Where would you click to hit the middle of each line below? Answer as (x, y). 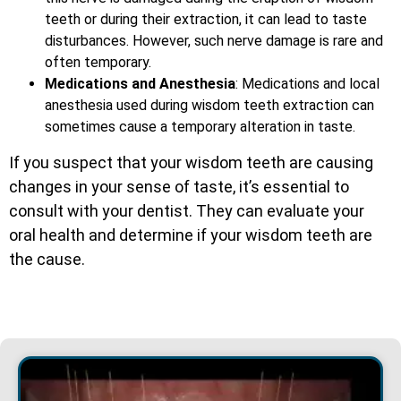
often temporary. (98, 62)
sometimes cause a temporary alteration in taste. (200, 126)
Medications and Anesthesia (140, 83)
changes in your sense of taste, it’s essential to (179, 187)
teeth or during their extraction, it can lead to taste (206, 19)
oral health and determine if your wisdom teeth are (191, 235)
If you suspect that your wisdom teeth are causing (191, 163)
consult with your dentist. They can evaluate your (187, 211)
